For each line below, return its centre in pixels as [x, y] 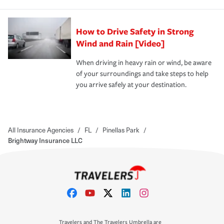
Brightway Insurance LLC [45, 140]
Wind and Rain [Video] [120, 43]
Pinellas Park [121, 129]
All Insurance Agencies [41, 129]
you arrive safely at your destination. [131, 84]
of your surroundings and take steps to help [142, 73]
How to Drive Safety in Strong [135, 31]
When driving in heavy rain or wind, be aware [144, 62]
